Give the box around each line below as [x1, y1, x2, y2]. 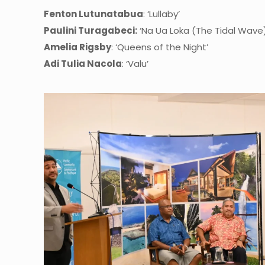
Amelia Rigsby [44, 40, 112, 53]
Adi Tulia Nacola [44, 57, 122, 70]
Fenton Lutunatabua [44, 7, 144, 20]
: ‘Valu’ [122, 57, 149, 70]
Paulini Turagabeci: [44, 24, 138, 37]
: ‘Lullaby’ [143, 7, 180, 20]
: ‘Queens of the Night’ [111, 40, 209, 53]
